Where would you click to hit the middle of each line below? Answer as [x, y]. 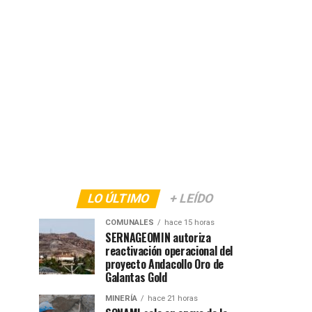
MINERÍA [121, 298]
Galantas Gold [136, 277]
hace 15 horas [189, 223]
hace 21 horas [173, 298]
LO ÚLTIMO [118, 198]
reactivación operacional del [169, 251]
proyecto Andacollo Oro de [164, 264]
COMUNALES [130, 223]
